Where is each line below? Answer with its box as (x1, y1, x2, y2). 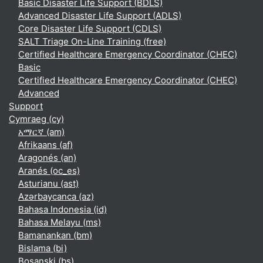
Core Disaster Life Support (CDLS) (18, 23, 161, 34)
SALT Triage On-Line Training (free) (18, 36, 166, 47)
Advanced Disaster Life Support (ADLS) (18, 10, 181, 21)
